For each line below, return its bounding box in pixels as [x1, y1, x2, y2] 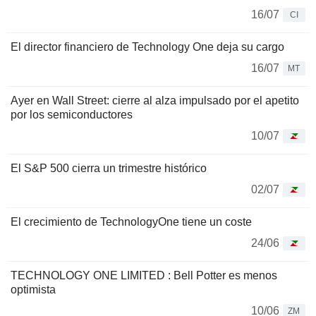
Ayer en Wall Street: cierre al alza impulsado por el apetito [11, 94, 299, 107]
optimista [11, 283, 56, 296]
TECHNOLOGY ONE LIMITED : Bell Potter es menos [11, 269, 277, 281]
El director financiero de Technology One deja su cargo [11, 40, 284, 53]
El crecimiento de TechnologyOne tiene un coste [11, 215, 252, 228]
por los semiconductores [11, 108, 133, 121]
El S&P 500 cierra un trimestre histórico [11, 162, 207, 174]
